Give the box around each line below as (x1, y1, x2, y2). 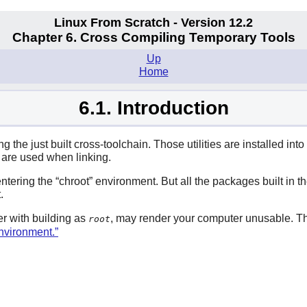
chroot (59, 175, 89, 187)
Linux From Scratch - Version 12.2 (54, 15, 253, 29)
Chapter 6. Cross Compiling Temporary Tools (12, 30, 295, 45)
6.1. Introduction (78, 97, 229, 119)
